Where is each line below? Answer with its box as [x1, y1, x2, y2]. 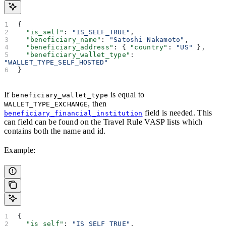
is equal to [108, 90, 145, 99]
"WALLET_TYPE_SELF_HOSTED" [4, 58, 108, 66]
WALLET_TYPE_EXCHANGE [4, 100, 88, 108]
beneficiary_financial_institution [4, 109, 143, 117]
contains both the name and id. [4, 126, 106, 135]
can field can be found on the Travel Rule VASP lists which [4, 117, 203, 126]
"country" [130, 43, 168, 51]
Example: [4, 145, 36, 154]
